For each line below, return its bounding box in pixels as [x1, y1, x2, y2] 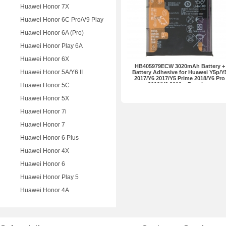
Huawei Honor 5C [20, 82, 70, 89]
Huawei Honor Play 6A [20, 42, 83, 49]
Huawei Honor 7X [20, 3, 69, 10]
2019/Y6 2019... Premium [148, 81, 211, 87]
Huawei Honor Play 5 [20, 174, 79, 181]
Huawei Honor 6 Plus [20, 134, 79, 141]
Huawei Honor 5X [20, 95, 69, 102]
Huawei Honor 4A [20, 187, 69, 194]
